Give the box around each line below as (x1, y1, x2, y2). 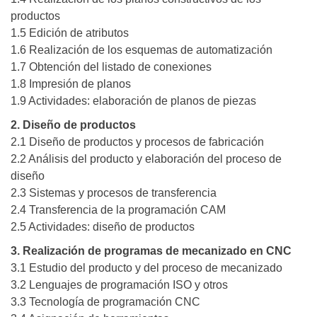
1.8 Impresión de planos (11, 78, 131, 91)
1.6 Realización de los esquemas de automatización (11, 44, 272, 57)
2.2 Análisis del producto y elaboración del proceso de (11, 153, 282, 166)
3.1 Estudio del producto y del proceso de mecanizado (11, 262, 282, 275)
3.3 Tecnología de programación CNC (11, 296, 200, 309)
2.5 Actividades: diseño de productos (11, 221, 195, 234)
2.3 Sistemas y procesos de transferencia (11, 187, 217, 200)
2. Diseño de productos (11, 119, 136, 132)
